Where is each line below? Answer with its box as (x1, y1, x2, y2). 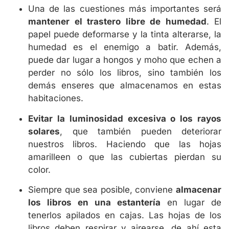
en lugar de (161, 197, 221, 208)
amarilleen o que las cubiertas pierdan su (28, 151, 221, 162)
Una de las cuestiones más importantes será (28, 4, 221, 14)
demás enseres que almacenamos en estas (28, 80, 221, 91)
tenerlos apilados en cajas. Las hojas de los (28, 210, 221, 220)
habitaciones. (28, 93, 83, 104)
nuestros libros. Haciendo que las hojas (28, 139, 221, 149)
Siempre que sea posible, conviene (28, 184, 176, 195)
